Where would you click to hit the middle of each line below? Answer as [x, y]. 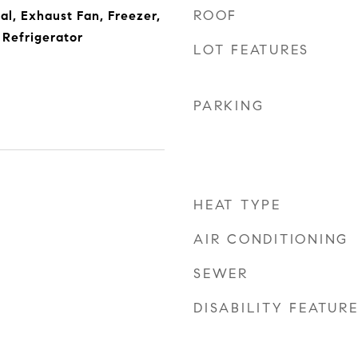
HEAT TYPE [237, 205]
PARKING [229, 106]
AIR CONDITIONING [271, 239]
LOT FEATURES [251, 50]
